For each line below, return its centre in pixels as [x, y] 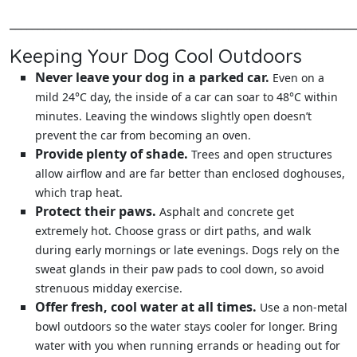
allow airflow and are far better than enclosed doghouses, [190, 174]
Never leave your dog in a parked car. [152, 78]
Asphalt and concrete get [225, 212]
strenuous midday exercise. [109, 288]
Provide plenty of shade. [112, 154]
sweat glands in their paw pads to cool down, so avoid [180, 269]
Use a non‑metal [302, 308]
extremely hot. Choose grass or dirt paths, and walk [173, 231]
